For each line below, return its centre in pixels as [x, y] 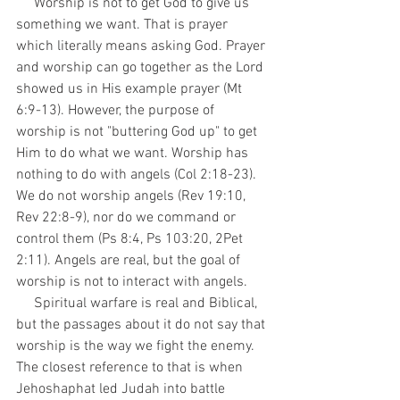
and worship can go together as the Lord [142, 68]
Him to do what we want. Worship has [134, 154]
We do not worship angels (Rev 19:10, [133, 196]
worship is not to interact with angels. [133, 282]
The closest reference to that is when [131, 368]
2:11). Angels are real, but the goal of [130, 261]
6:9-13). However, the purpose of [117, 111]
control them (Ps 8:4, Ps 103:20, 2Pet [131, 239]
